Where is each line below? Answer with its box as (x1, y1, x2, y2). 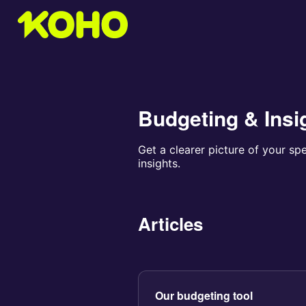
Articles (138, 211, 203, 236)
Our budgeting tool (155, 288, 253, 303)
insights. (138, 156, 180, 170)
